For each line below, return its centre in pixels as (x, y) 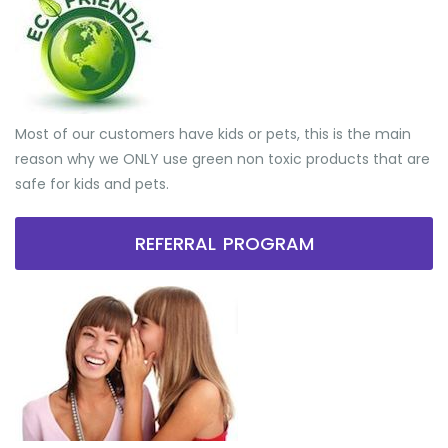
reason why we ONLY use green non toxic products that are (222, 158)
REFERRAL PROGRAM (224, 243)
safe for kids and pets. (92, 183)
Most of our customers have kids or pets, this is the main (213, 133)
